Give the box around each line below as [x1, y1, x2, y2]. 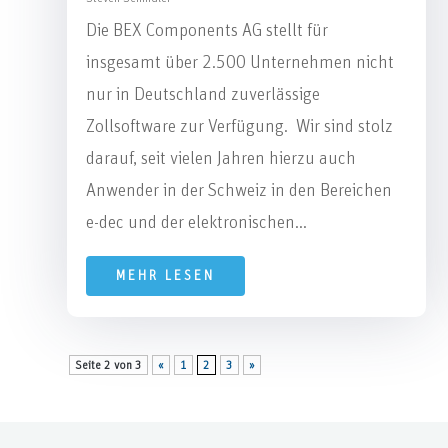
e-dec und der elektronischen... [86, 213, 308, 232]
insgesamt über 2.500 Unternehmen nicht [86, 53, 395, 72]
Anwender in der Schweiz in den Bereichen [86, 181, 393, 200]
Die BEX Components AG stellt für [86, 21, 329, 40]
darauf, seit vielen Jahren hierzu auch [86, 149, 357, 168]
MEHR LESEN [116, 268, 216, 283]
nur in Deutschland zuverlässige [86, 85, 321, 104]
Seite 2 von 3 [75, 358, 143, 371]
